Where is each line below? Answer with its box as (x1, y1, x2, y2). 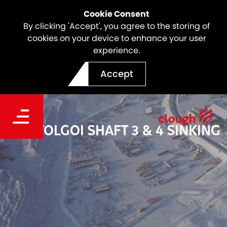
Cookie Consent (84, 8, 149, 20)
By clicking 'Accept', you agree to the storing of (23, 20, 210, 32)
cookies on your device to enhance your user (27, 32, 206, 44)
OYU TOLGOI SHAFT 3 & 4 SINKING (7, 121, 220, 139)
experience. (93, 45, 140, 56)
